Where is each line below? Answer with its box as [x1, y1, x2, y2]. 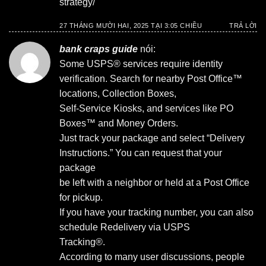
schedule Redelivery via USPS [59, 222, 190, 233]
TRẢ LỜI [229, 21, 257, 29]
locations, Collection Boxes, [59, 88, 176, 99]
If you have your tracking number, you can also [59, 207, 254, 218]
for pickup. [59, 192, 103, 203]
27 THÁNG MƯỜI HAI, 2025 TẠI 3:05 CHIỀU [59, 21, 202, 29]
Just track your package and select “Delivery [59, 133, 245, 144]
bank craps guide [59, 44, 138, 55]
